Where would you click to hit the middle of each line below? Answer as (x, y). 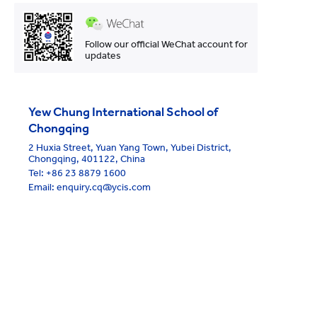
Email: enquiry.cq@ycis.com (90, 188)
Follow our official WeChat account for (166, 45)
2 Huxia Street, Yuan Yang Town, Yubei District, (130, 148)
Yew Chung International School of (123, 112)
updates (103, 56)
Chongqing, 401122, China (87, 159)
